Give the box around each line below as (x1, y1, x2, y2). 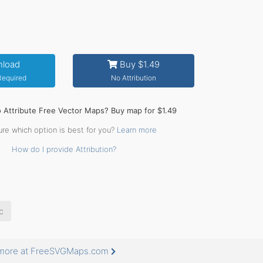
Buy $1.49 (117, 59, 160, 70)
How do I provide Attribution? (11, 144, 116, 154)
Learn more (116, 125, 157, 134)
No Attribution (110, 73, 156, 82)
